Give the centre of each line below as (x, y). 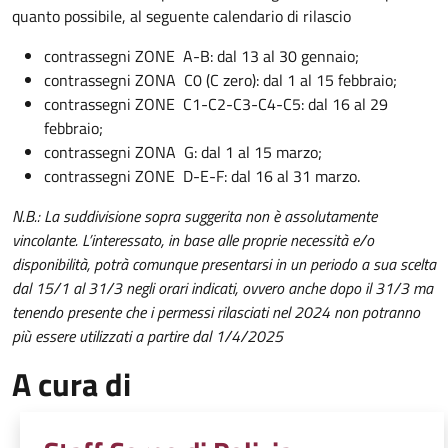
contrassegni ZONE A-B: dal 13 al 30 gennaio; (201, 55)
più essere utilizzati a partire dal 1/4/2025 (147, 335)
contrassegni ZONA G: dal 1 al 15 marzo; (183, 151)
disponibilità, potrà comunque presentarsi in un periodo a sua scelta (224, 263)
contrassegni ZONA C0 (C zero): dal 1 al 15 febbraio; (220, 79)
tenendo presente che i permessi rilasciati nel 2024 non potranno (216, 311)
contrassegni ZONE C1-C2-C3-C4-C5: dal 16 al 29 (216, 103)
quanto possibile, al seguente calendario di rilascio (183, 15)
